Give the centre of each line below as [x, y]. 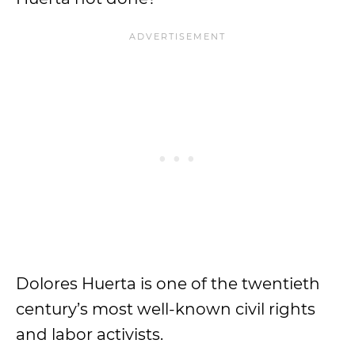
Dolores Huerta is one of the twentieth [168, 284]
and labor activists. [92, 334]
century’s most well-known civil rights [166, 309]
